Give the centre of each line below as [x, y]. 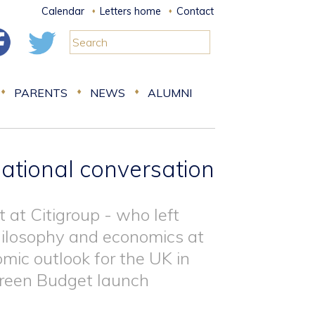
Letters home [130, 11]
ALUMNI [170, 93]
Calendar [63, 11]
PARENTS [41, 93]
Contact [195, 11]
